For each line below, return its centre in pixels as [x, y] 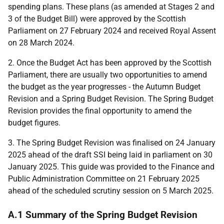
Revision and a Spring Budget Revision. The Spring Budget [111, 99]
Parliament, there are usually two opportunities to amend [107, 75]
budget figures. [34, 123]
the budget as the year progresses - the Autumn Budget [104, 87]
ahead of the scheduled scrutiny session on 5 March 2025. [111, 191]
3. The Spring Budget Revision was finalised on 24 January [112, 143]
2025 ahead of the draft [51, 155]
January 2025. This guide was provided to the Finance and [111, 167]
